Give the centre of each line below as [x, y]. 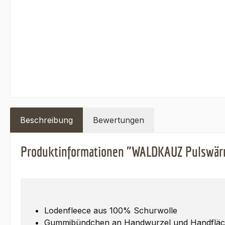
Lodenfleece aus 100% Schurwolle [111, 211]
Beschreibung [46, 120]
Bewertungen [119, 120]
